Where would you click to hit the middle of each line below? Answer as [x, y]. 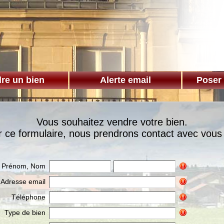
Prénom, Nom [23, 166]
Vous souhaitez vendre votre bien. [112, 122]
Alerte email [125, 80]
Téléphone [28, 197]
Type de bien [25, 212]
